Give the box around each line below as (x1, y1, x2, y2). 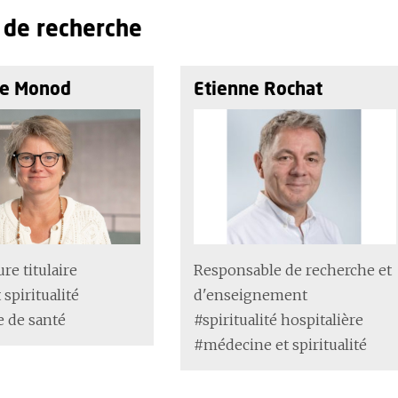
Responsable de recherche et (193, 261, 392, 280)
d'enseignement (193, 286, 307, 305)
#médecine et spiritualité (193, 336, 367, 354)
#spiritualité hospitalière (193, 311, 363, 330)
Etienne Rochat (193, 81, 322, 99)
